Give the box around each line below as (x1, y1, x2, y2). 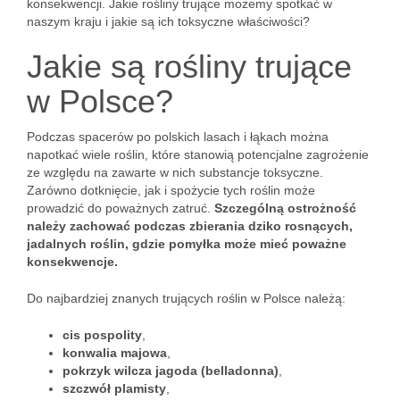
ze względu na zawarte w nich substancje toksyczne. (27, 165, 323, 179)
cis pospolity (62, 328, 142, 342)
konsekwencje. (27, 254, 118, 269)
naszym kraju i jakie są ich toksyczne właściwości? (27, 14, 310, 29)
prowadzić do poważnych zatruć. (27, 201, 214, 215)
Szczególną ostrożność (214, 201, 356, 215)
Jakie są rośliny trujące (27, 48, 352, 85)
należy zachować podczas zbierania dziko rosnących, (27, 219, 353, 233)
